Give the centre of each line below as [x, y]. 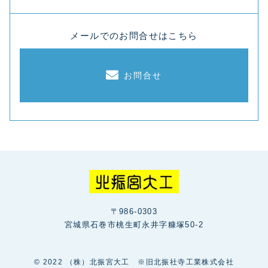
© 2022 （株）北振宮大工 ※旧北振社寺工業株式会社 [134, 262]
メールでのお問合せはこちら [134, 35]
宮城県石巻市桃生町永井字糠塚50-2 [134, 224]
